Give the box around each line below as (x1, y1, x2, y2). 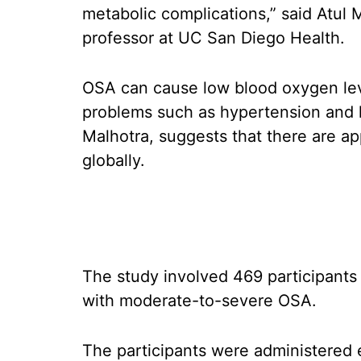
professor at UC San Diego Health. (82, 28, 345, 48)
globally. (82, 151, 145, 170)
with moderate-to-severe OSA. (82, 291, 317, 310)
